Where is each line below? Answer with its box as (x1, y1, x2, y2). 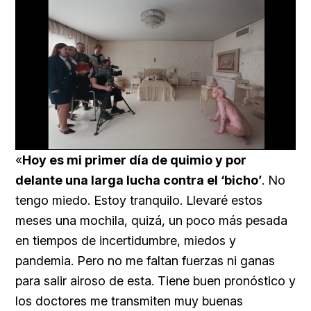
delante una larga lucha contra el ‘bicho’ (15, 172, 262, 187)
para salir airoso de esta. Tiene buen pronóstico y (15, 273, 296, 288)
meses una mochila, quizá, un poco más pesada (15, 212, 287, 228)
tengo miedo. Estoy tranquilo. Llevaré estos (15, 192, 262, 208)
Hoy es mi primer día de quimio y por (22, 152, 246, 167)
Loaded (163, 137, 189, 146)
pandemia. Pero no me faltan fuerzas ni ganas (15, 253, 275, 268)
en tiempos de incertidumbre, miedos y (15, 233, 236, 248)
